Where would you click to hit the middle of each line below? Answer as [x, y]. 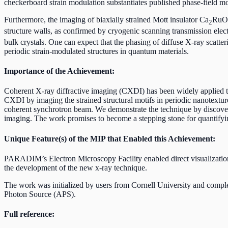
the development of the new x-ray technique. [76, 167]
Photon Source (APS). [40, 194]
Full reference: [29, 214]
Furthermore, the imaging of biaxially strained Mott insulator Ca [106, 19]
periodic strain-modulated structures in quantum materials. [96, 51]
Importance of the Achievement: [59, 71]
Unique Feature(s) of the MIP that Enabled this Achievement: [110, 138]
